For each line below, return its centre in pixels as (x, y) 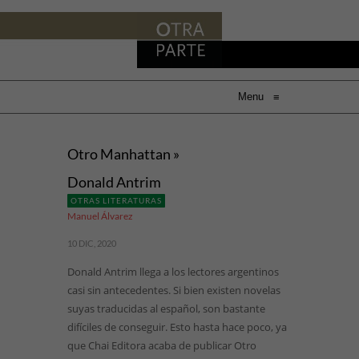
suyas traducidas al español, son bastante (166, 309)
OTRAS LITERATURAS (116, 200)
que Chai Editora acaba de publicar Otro (162, 345)
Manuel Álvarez (100, 216)
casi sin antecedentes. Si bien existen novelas (174, 290)
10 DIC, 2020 (92, 243)
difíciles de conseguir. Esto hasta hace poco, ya (177, 327)
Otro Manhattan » (123, 154)
